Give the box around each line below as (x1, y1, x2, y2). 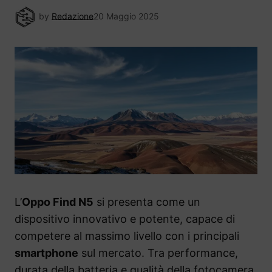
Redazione (52, 10, 93, 21)
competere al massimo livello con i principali (15, 229, 239, 243)
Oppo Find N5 (22, 195, 93, 209)
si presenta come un (93, 195, 200, 209)
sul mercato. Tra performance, (78, 246, 238, 260)
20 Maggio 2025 (93, 10, 159, 21)
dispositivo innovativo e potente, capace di (15, 212, 235, 226)
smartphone (15, 246, 78, 260)
